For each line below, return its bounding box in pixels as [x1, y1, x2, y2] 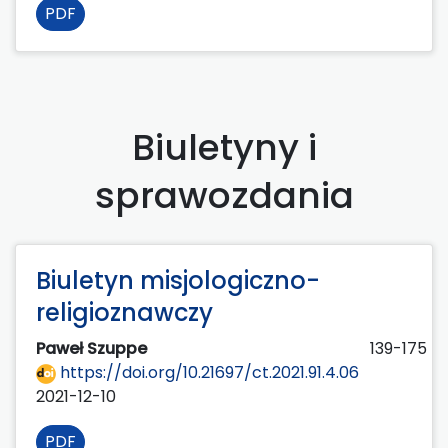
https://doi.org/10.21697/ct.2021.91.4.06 [56, 360, 359, 384]
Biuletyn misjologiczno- [36, 263, 320, 297]
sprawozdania [94, 169, 354, 221]
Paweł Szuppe [36, 336, 151, 360]
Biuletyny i [131, 121, 317, 173]
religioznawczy [36, 295, 213, 329]
